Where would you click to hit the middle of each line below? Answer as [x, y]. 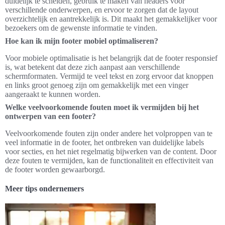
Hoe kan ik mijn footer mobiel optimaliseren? [82, 41]
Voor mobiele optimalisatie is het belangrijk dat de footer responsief [111, 58]
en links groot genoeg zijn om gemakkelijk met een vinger [97, 85]
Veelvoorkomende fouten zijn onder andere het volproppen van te [109, 134]
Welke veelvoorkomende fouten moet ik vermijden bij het [102, 107]
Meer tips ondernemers [44, 189]
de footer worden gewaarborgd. [55, 170]
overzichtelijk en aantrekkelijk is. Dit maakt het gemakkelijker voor [111, 19]
